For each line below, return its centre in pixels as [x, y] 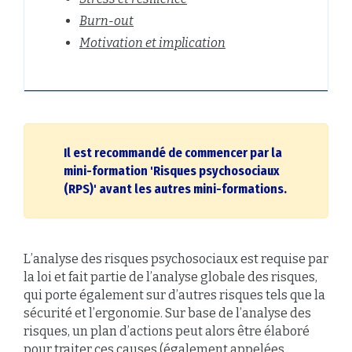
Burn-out [106, 21]
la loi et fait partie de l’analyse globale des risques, [170, 277]
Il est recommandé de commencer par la [173, 153]
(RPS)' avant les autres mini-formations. [175, 189]
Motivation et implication [152, 43]
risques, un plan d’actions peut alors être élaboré [167, 331]
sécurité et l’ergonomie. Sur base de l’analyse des [167, 313]
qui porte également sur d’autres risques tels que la [174, 295]
